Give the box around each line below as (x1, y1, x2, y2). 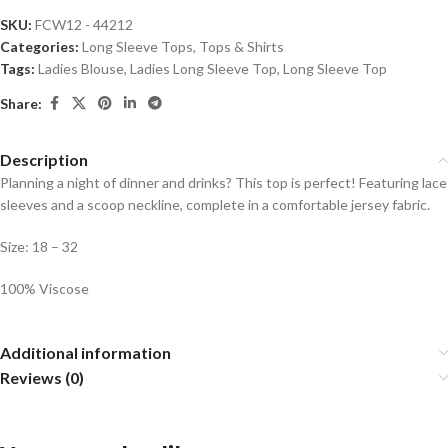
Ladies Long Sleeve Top (130, 60, 277, 78)
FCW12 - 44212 (35, 16, 133, 34)
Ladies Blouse (38, 60, 124, 78)
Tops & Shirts (199, 38, 284, 56)
